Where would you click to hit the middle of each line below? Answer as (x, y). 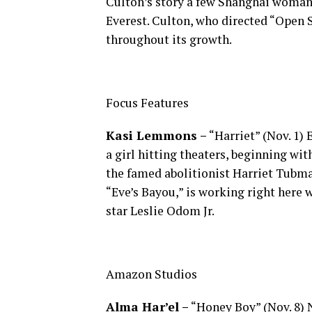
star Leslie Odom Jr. (160, 211)
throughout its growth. (169, 39)
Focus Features (147, 103)
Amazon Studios (151, 274)
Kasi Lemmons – (156, 135)
